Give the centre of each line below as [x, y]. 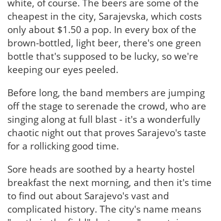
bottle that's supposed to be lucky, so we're [103, 56]
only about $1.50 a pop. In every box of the [102, 30]
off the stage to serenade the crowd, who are [107, 106]
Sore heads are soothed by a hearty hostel [101, 169]
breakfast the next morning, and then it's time [110, 183]
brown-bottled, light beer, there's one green [104, 43]
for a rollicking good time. [63, 146]
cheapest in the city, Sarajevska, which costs [105, 16]
